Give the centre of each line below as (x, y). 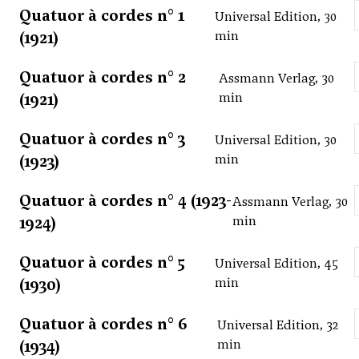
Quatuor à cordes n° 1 (102, 16)
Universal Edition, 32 (277, 325)
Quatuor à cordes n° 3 (102, 139)
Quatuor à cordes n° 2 (103, 77)
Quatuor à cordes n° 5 (102, 262)
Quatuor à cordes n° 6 (103, 324)
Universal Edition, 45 (277, 264)
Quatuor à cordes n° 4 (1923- (125, 201)
